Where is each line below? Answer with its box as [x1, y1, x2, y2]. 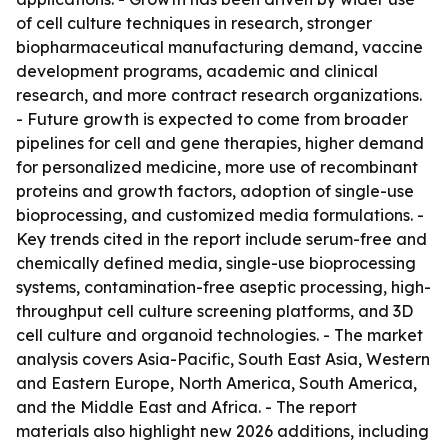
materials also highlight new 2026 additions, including [16, 421, 429, 441]
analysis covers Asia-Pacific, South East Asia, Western [16, 349, 430, 369]
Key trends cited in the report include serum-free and [16, 229, 427, 249]
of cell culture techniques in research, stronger [16, 13, 372, 33]
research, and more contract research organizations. [16, 85, 422, 105]
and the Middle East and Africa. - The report [16, 397, 357, 417]
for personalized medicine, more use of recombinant [16, 157, 418, 177]
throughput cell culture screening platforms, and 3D [16, 301, 413, 321]
